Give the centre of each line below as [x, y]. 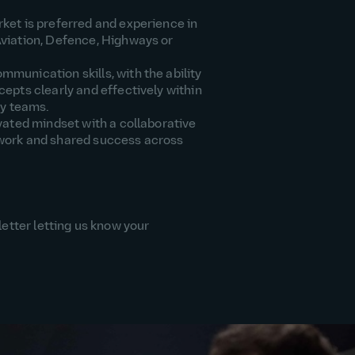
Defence [71, 42]
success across [138, 141]
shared [72, 141]
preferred [66, 25]
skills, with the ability [142, 75]
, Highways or [135, 42]
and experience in [146, 25]
